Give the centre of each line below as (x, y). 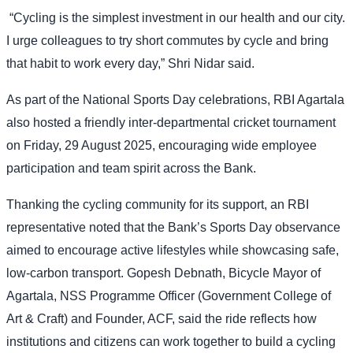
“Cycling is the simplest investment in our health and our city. (177, 17)
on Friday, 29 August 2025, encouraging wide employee (162, 145)
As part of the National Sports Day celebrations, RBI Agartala (175, 99)
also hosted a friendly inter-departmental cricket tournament (171, 122)
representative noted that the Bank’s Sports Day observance (173, 227)
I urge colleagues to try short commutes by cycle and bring (167, 40)
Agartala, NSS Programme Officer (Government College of (169, 295)
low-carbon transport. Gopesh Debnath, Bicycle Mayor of (163, 273)
